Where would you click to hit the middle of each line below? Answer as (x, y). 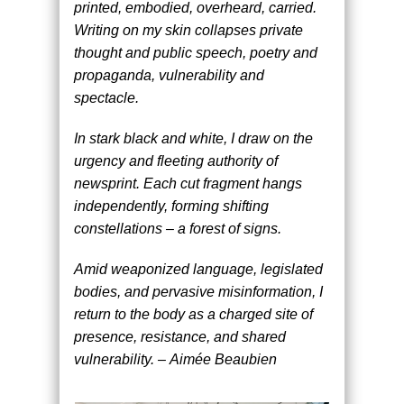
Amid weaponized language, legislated (198, 269)
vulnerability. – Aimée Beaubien (175, 359)
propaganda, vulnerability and (169, 75)
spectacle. (106, 97)
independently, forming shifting (171, 206)
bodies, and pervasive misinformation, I (198, 291)
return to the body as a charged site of (193, 314)
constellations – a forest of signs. (177, 228)
